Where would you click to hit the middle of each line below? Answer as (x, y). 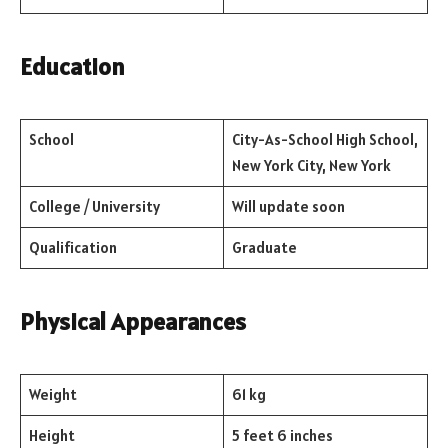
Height (51, 436)
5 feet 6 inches (282, 436)
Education (72, 67)
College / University (94, 207)
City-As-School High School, (324, 140)
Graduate (264, 248)
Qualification (72, 248)
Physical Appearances (133, 322)
